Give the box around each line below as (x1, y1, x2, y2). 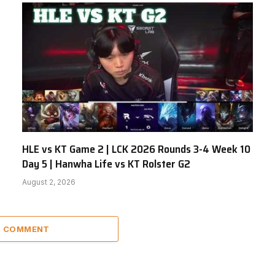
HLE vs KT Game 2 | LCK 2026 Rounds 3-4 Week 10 (22, 141, 250, 158)
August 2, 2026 (22, 177, 76, 187)
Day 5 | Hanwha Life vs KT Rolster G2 (22, 155, 190, 173)
